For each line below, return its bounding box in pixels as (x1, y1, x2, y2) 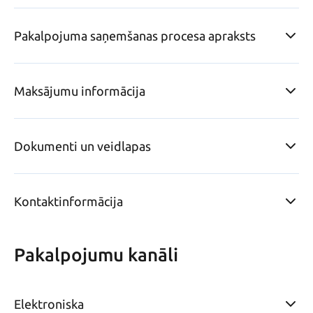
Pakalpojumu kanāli (14, 245, 178, 265)
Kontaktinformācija (14, 194, 123, 209)
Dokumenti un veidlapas (14, 139, 151, 154)
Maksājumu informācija (14, 84, 145, 99)
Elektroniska (14, 297, 84, 312)
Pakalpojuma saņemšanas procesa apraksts (14, 29, 256, 43)
